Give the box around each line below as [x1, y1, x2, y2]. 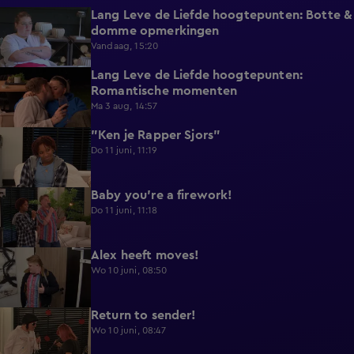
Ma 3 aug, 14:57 [91, 101, 158, 111]
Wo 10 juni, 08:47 [91, 326, 167, 335]
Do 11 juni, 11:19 [91, 145, 158, 155]
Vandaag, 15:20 [91, 41, 159, 51]
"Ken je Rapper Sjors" [91, 129, 221, 141]
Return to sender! [91, 309, 197, 322]
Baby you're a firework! [91, 189, 233, 201]
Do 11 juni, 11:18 [91, 205, 158, 215]
